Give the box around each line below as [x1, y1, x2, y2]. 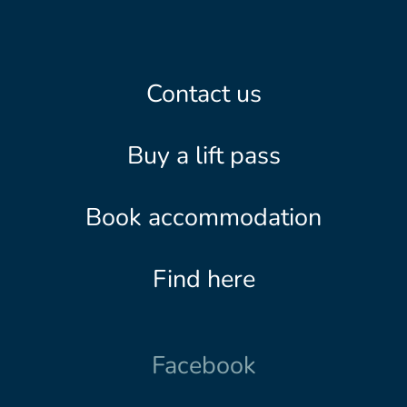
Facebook [151, 349, 256, 382]
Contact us [145, 77, 262, 110]
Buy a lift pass [126, 139, 281, 172]
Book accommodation [85, 201, 322, 233]
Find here [152, 263, 255, 295]
